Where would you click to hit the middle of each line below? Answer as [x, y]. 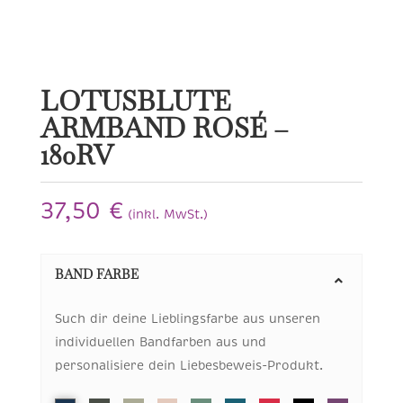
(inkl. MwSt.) [167, 215]
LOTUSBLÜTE [135, 102]
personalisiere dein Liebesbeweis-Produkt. [188, 365]
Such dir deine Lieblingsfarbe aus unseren [187, 318]
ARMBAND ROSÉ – [164, 129]
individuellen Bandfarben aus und [160, 341]
